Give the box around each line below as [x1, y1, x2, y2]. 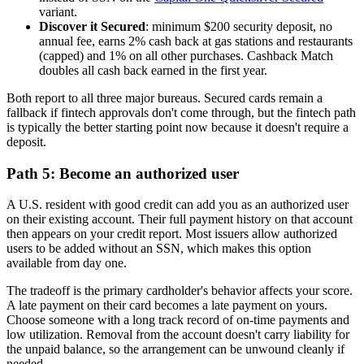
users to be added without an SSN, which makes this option [6, 241, 311, 256]
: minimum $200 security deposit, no [145, 19, 332, 33]
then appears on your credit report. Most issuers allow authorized [6, 227, 337, 241]
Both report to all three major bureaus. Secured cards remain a [6, 91, 323, 105]
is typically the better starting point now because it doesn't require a [6, 120, 349, 134]
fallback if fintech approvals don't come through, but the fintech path [6, 106, 356, 119]
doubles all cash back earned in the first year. [39, 63, 267, 77]
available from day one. [6, 256, 127, 271]
